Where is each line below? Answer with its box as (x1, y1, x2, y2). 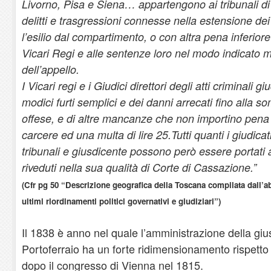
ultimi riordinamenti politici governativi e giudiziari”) (22, 195, 221, 207)
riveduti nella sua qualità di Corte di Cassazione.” (22, 159, 256, 175)
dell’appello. (22, 61, 79, 77)
